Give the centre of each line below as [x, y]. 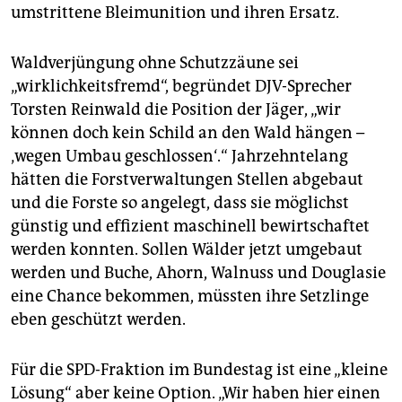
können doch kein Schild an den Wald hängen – [188, 132]
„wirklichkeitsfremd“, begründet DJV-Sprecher [181, 86]
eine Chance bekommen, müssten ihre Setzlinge [190, 296]
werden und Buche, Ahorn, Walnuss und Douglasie [198, 272]
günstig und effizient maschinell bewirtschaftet [190, 226]
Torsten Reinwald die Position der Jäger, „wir [176, 109]
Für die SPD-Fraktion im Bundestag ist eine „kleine [199, 369]
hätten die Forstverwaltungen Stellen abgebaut [187, 179]
